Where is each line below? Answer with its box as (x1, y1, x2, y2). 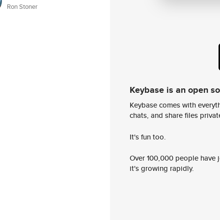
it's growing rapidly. (130, 163, 194, 174)
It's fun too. (130, 131, 166, 142)
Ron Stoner (7, 2, 37, 11)
